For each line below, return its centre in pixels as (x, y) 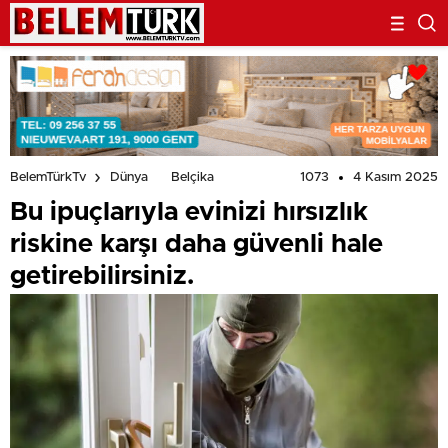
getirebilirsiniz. (102, 276)
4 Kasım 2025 (395, 177)
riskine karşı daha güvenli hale (196, 244)
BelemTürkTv (48, 178)
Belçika (192, 178)
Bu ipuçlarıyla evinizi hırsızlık (189, 212)
